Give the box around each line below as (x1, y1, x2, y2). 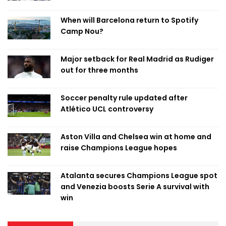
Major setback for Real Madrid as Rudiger (61, 54, 214, 64)
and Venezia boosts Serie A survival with (61, 182, 209, 192)
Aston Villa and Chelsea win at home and (61, 132, 211, 142)
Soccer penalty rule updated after (61, 93, 188, 103)
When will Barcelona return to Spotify (61, 15, 198, 25)
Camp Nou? (61, 26, 103, 36)
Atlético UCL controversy (61, 104, 153, 114)
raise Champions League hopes (61, 143, 177, 153)
